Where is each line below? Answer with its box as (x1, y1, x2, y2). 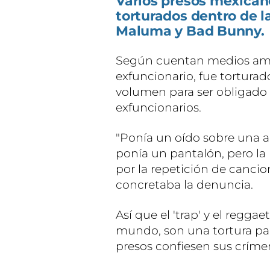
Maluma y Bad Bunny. (116, 23, 265, 40)
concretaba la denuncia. (116, 178, 253, 192)
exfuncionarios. (116, 101, 201, 115)
